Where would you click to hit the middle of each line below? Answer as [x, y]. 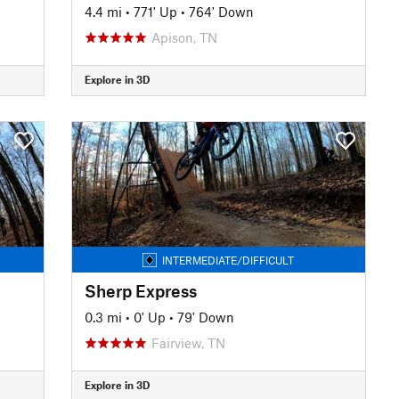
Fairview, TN [188, 342]
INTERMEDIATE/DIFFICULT [228, 260]
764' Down [221, 11]
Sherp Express [140, 290]
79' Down [205, 317]
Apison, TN [184, 37]
